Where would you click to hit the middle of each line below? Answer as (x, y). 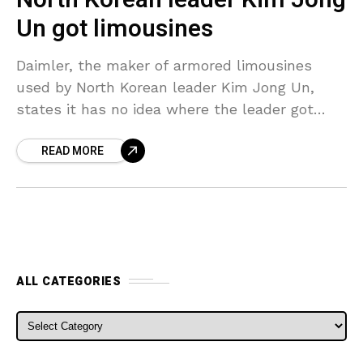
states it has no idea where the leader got (165, 109)
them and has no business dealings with (159, 130)
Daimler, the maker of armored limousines (164, 65)
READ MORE (73, 151)
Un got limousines (115, 29)
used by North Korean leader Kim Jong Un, (165, 87)
